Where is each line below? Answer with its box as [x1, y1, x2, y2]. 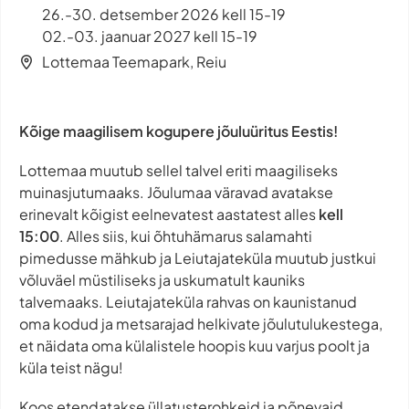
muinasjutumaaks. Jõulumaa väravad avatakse [19, 182, 333, 202]
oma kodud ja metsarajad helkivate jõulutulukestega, [19, 313, 383, 333]
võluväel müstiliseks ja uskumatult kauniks [19, 269, 305, 289]
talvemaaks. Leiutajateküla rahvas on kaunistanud [19, 291, 357, 311]
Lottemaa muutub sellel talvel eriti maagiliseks [19, 160, 338, 180]
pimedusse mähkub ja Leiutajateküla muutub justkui [19, 247, 376, 267]
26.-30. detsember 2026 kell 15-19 [42, 4, 286, 24]
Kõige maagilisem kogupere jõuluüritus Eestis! [19, 121, 338, 141]
